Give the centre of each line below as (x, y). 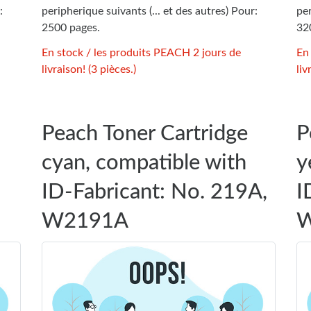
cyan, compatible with (144, 162)
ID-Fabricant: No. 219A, (154, 192)
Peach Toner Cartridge (144, 133)
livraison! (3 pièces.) (89, 69)
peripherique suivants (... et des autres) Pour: (149, 11)
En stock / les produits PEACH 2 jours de (141, 52)
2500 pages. (70, 27)
